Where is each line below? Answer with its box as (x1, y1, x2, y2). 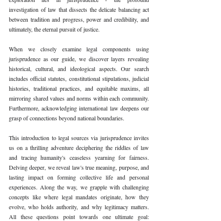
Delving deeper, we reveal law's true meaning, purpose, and (9, 163, 149, 171)
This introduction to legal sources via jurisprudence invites (9, 133, 149, 142)
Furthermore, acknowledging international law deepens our (9, 104, 149, 112)
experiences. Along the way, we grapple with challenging (9, 183, 149, 191)
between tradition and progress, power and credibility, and (9, 15, 149, 23)
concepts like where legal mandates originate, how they (9, 192, 149, 201)
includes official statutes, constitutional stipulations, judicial (9, 74, 149, 82)
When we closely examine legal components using (9, 44, 149, 53)
